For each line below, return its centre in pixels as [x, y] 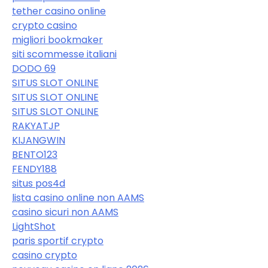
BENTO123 [35, 154]
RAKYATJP [36, 126]
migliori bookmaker [57, 39]
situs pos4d [39, 183]
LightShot [34, 226]
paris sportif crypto [58, 240]
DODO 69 [34, 68]
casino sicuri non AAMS [65, 212]
